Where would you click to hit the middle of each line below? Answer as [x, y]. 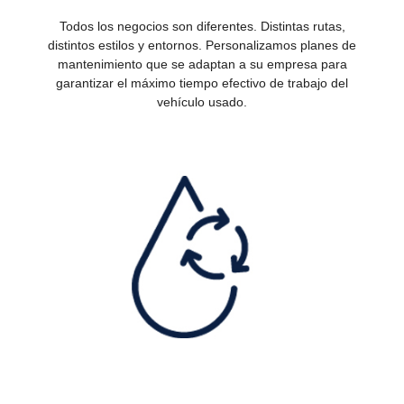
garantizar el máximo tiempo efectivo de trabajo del [202, 83]
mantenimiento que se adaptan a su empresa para [202, 64]
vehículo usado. [202, 101]
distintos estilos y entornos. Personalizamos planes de [202, 45]
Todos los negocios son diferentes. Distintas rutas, [202, 26]
